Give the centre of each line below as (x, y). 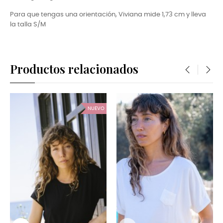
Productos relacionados (74, 69)
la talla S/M (28, 25)
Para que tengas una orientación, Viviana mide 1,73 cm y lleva (108, 15)
